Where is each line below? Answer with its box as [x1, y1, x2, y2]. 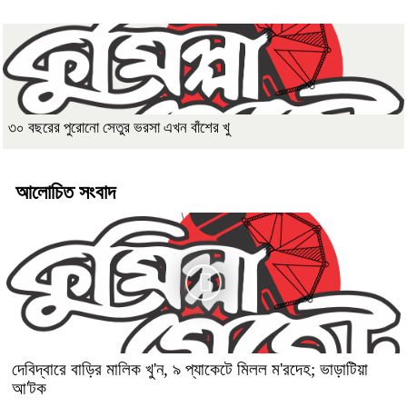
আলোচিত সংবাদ [15, 180, 115, 203]
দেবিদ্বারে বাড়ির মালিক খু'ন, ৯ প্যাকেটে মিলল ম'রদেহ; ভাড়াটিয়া [12, 359, 368, 379]
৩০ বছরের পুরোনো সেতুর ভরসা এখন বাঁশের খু [8, 118, 230, 136]
